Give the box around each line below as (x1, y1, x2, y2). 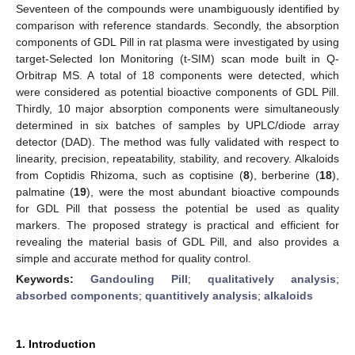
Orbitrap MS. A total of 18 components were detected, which (16, 68, 339, 82)
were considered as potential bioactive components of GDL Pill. (16, 85, 339, 98)
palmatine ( (16, 185, 74, 198)
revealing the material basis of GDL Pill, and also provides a (16, 235, 339, 248)
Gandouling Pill (90, 272, 188, 285)
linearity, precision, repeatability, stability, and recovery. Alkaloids (16, 151, 339, 165)
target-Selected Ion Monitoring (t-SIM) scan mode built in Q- (16, 52, 339, 65)
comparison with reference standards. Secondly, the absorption (16, 18, 339, 32)
